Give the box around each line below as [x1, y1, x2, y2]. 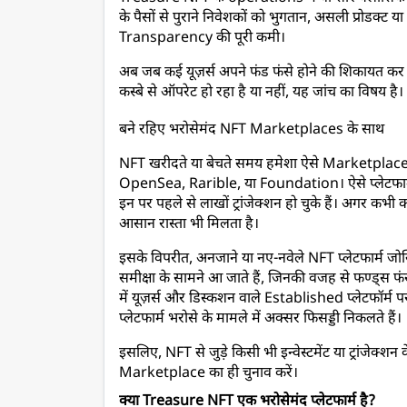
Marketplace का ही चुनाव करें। [119, 364, 298, 384]
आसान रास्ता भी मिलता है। [119, 215, 259, 235]
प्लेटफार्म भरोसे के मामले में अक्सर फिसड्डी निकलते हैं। [119, 310, 402, 330]
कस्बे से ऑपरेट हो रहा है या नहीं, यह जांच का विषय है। [119, 84, 403, 104]
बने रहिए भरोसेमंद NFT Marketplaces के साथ [119, 121, 384, 141]
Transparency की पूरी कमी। [119, 29, 285, 49]
